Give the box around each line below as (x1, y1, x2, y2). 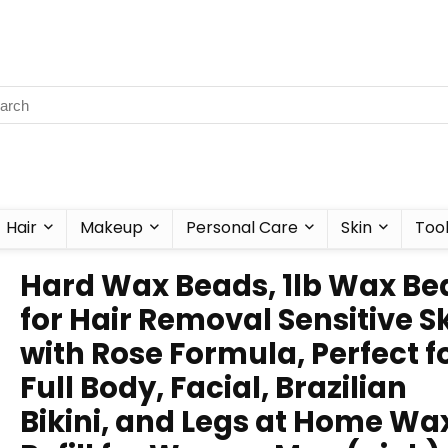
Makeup (80, 216, 143, 239)
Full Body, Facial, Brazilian (20, 368, 407, 408)
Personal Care (186, 216, 298, 239)
